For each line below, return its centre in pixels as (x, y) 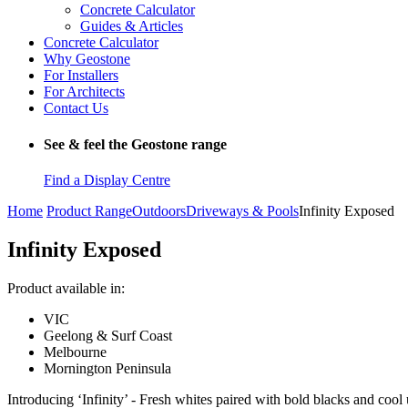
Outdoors (159, 210)
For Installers (81, 76)
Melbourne (75, 352)
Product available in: (66, 288)
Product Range (89, 210)
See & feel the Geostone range (135, 144)
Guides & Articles (132, 26)
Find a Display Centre (107, 179)
